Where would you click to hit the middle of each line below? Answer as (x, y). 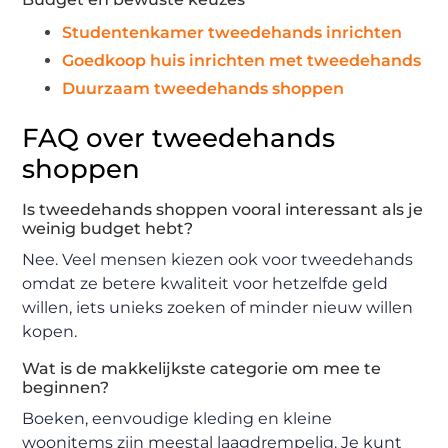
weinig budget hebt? (108, 229)
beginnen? (66, 388)
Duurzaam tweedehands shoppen (203, 89)
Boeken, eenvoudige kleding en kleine (177, 419)
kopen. (50, 332)
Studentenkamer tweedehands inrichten (232, 33)
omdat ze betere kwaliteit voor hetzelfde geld (205, 284)
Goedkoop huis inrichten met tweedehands (242, 61)
